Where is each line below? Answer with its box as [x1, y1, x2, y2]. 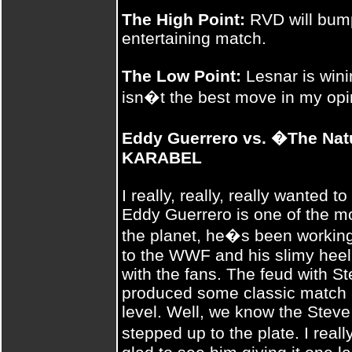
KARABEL [122, 148, 202, 167]
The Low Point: [122, 67, 241, 85]
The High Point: [122, 10, 245, 28]
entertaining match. [122, 29, 266, 47]
